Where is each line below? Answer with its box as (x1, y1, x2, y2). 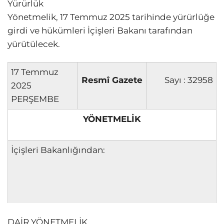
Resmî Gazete (81, 74, 142, 85)
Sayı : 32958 (164, 74, 213, 85)
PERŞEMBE (11, 93, 59, 104)
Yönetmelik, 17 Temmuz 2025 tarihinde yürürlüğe (7, 11, 214, 22)
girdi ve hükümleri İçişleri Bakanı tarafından (7, 25, 192, 35)
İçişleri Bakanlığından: (11, 144, 105, 155)
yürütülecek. (7, 38, 60, 49)
